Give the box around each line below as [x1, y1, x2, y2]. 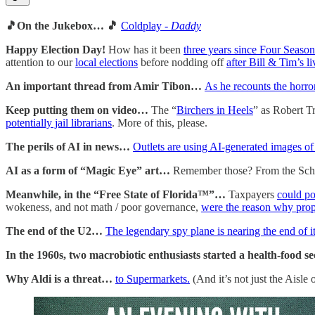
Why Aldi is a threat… [6, 272, 115, 285]
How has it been [108, 43, 184, 56]
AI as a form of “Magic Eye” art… [6, 164, 173, 176]
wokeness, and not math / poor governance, [6, 200, 201, 213]
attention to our [6, 56, 75, 68]
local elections [75, 56, 138, 68]
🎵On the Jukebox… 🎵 [6, 19, 121, 32]
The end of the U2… [6, 224, 105, 237]
